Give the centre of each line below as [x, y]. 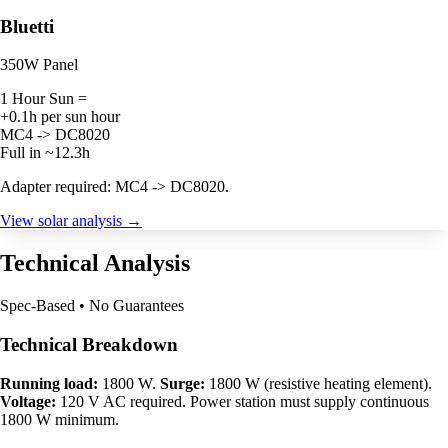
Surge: [182, 383]
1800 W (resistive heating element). [318, 383]
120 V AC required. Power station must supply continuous [242, 401]
